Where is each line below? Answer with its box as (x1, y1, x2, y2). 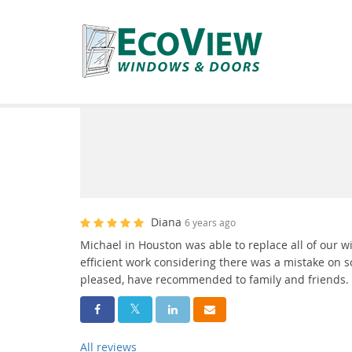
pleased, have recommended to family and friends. (80, 272, 349, 287)
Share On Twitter (127, 301, 217, 316)
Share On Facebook (90, 301, 191, 316)
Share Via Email (202, 301, 284, 316)
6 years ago (185, 217, 236, 229)
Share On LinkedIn (165, 301, 262, 316)
